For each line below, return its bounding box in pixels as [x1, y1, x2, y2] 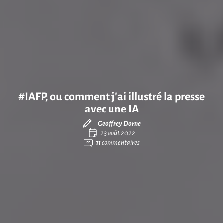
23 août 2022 [100, 129, 135, 138]
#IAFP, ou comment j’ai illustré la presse [18, 89, 205, 104]
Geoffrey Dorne [97, 119, 141, 128]
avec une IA [84, 102, 139, 116]
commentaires [100, 138, 140, 147]
